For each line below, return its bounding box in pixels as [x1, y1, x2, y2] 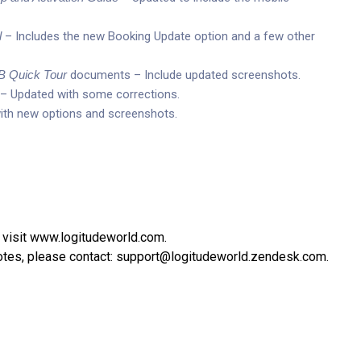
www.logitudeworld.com [30, 230, 164, 245]
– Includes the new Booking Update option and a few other [2, 29, 315, 44]
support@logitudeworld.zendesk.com [116, 249, 326, 264]
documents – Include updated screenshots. [67, 68, 301, 82]
